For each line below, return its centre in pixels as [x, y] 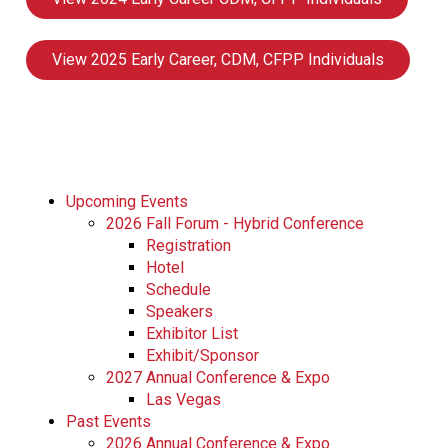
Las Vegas [183, 399]
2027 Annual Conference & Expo [218, 377]
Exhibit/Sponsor [202, 355]
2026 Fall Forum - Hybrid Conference [235, 223]
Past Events [108, 421]
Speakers [179, 311]
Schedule [178, 289]
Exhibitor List [192, 333]
